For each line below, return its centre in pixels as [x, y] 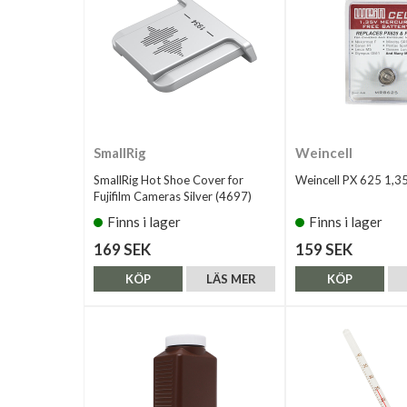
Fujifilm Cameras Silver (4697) [173, 196]
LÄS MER [231, 279]
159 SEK [324, 249]
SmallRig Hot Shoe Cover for [169, 180]
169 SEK [122, 249]
